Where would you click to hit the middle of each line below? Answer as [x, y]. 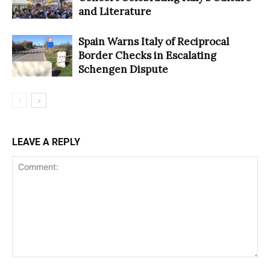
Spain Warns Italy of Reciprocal [154, 42]
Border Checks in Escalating [147, 56]
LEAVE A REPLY [46, 142]
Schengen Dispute [123, 70]
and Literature [115, 12]
